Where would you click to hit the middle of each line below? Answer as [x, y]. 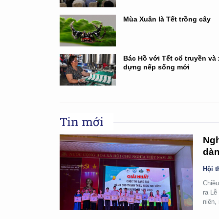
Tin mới [82, 122]
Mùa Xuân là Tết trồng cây [167, 19]
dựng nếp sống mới [156, 67]
